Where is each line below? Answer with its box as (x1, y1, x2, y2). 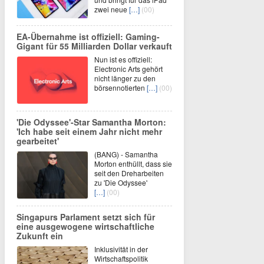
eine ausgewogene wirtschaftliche (16, 220, 154, 233)
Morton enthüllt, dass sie (94, 159, 172, 169)
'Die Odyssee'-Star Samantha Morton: (16, 116, 166, 128)
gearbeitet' (16, 135, 59, 147)
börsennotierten (94, 82, 147, 93)
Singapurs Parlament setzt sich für (16, 211, 155, 223)
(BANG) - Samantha (94, 149, 158, 160)
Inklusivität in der (94, 244, 148, 255)
